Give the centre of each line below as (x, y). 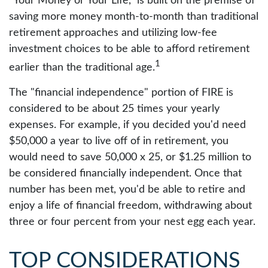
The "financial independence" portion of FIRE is (121, 93)
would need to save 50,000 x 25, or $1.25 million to (130, 157)
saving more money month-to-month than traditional (134, 17)
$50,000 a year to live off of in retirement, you (119, 141)
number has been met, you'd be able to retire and (127, 190)
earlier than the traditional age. (82, 68)
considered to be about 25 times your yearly (114, 109)
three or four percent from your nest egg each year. (132, 222)
